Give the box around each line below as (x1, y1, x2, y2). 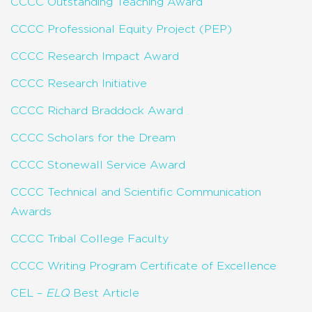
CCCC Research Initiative (10, 77, 147, 89)
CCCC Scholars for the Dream (10, 132, 175, 143)
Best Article (70, 287, 139, 299)
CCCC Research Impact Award (10, 50, 179, 62)
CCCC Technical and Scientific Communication (10, 186, 261, 198)
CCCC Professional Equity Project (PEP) (10, 23, 232, 35)
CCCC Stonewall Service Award (10, 159, 185, 171)
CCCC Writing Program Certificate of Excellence (10, 260, 276, 272)
